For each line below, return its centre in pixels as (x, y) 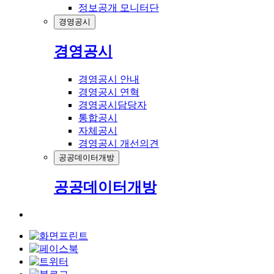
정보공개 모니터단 (119, 8)
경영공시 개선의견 (119, 144)
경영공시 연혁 (109, 92)
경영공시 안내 (109, 80)
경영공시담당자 (113, 105)
